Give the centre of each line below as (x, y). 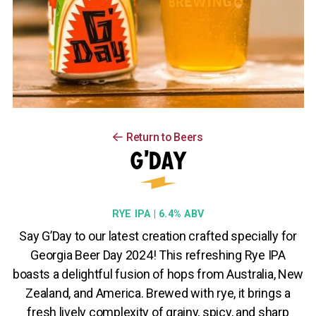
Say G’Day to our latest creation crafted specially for (158, 236)
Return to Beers (164, 137)
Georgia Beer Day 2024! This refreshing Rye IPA (158, 255)
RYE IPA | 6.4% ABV (158, 214)
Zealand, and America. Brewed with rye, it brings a (158, 293)
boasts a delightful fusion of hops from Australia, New (158, 274)
